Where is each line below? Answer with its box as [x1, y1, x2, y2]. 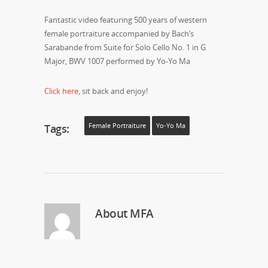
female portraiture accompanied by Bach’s [44, 28, 194, 39]
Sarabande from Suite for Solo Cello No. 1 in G [44, 41, 206, 53]
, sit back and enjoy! [78, 85, 148, 96]
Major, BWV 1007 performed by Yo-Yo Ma [44, 55, 190, 66]
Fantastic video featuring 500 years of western [44, 14, 207, 25]
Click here [44, 85, 78, 96]
